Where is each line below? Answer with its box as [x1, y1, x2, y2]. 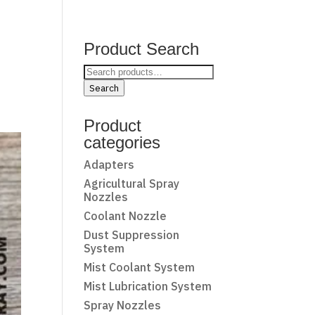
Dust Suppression [84, 228, 180, 242]
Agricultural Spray [84, 176, 180, 191]
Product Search [84, 39, 200, 58]
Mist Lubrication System [84, 279, 212, 293]
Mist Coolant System [84, 260, 195, 274]
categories [84, 133, 161, 152]
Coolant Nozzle [84, 209, 167, 223]
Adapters [84, 157, 135, 172]
